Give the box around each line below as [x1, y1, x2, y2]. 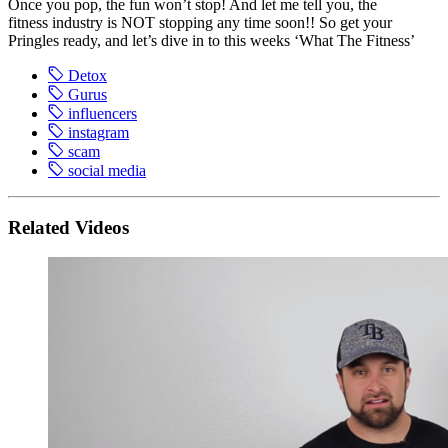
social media [68, 161, 146, 179]
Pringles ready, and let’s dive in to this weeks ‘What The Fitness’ [8, 31, 415, 49]
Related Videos [8, 216, 129, 238]
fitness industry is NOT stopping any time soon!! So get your [8, 13, 392, 31]
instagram [68, 123, 129, 141]
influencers [68, 104, 137, 122]
